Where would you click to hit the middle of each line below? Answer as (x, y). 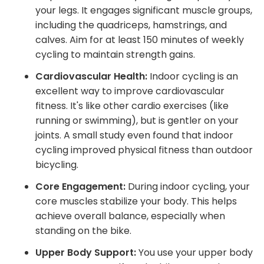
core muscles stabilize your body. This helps (136, 201)
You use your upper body (196, 252)
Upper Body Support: (87, 252)
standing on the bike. (83, 230)
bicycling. (57, 164)
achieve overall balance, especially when (130, 216)
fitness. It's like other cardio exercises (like (132, 105)
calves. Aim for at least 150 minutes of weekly (140, 39)
